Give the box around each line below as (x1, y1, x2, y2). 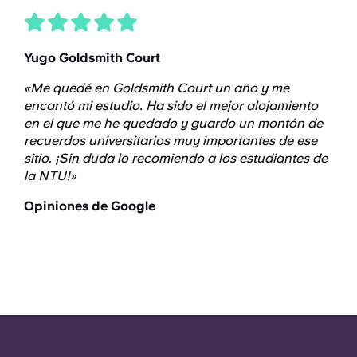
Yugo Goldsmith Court (24, 49, 160, 65)
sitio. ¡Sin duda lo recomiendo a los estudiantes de (24, 150, 328, 166)
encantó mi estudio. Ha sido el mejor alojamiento (24, 97, 318, 113)
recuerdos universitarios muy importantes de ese (24, 132, 317, 148)
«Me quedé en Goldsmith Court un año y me (24, 80, 289, 96)
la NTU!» (24, 167, 76, 183)
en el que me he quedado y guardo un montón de (24, 115, 323, 131)
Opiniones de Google (24, 198, 155, 214)
